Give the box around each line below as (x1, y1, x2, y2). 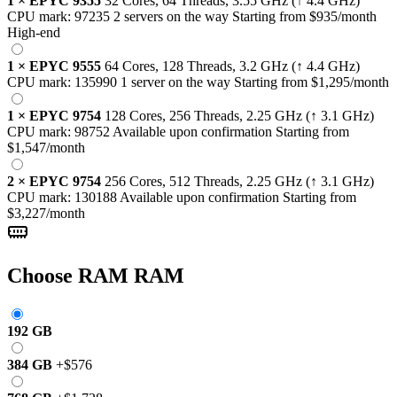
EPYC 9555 (29, 58, 101, 74)
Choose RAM (7, 263, 128, 287)
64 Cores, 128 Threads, (105, 58, 239, 74)
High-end (7, 24, 60, 40)
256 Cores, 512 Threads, (105, 173, 246, 189)
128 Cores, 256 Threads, (105, 107, 246, 123)
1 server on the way (121, 74, 230, 90)
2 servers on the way (113, 8, 229, 24)
